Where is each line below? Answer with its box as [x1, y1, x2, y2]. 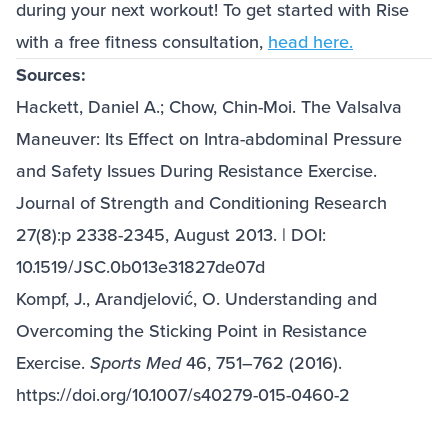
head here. [268, 29, 353, 55]
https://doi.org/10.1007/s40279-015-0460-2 [16, 382, 350, 408]
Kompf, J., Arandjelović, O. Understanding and [16, 286, 377, 312]
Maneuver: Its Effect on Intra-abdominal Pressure [16, 126, 402, 152]
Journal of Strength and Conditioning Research [16, 190, 387, 216]
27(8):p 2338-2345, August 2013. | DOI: [16, 222, 326, 248]
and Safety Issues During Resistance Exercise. [16, 158, 377, 184]
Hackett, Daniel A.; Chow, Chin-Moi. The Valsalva [16, 94, 402, 120]
